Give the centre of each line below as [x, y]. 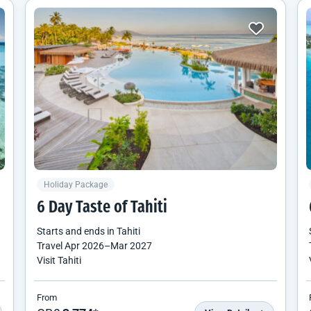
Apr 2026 [84, 245]
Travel [51, 245]
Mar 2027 [131, 245]
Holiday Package [76, 184]
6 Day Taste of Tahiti [102, 208]
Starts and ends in [77, 231]
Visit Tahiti [59, 260]
